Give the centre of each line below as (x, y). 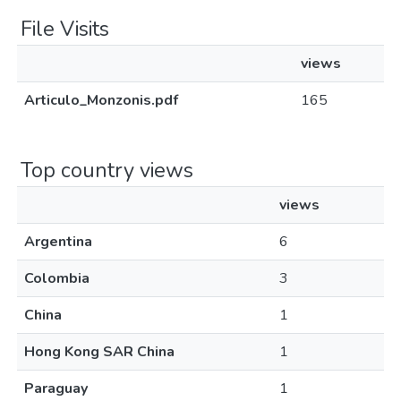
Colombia (57, 278)
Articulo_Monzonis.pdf (101, 100)
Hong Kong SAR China (99, 352)
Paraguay (56, 388)
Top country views (107, 170)
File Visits (65, 29)
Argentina (58, 242)
